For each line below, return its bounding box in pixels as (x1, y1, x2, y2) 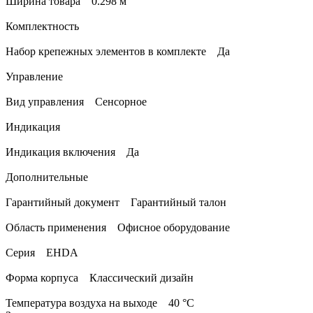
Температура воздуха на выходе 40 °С (6, 297, 194, 310)
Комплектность (6, 20, 79, 33)
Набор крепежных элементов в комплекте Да (6, 45, 230, 58)
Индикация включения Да (6, 146, 139, 159)
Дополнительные (6, 171, 88, 184)
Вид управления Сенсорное (6, 96, 147, 108)
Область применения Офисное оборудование (6, 221, 230, 234)
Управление (6, 71, 63, 83)
